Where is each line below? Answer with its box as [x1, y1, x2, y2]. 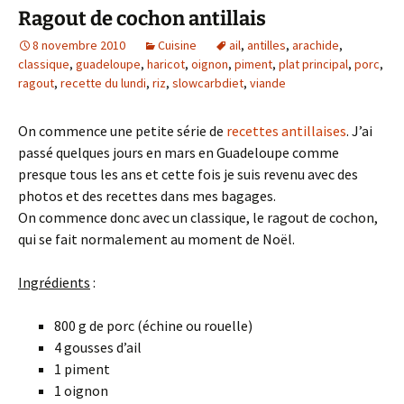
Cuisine [158, 37, 197, 53]
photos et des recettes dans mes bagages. [18, 187, 276, 205]
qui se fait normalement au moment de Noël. [18, 230, 295, 248]
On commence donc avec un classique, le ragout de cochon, [18, 208, 378, 226]
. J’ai [346, 122, 372, 140]
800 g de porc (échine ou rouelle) [54, 317, 252, 335]
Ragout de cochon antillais [18, 6, 266, 31]
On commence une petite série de [18, 122, 226, 140]
